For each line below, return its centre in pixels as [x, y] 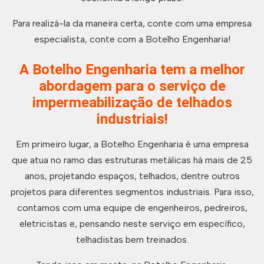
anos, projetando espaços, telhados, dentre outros [132, 176]
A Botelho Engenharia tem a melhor [132, 70]
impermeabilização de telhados [132, 103]
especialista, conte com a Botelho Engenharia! [132, 39]
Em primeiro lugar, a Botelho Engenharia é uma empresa [132, 144]
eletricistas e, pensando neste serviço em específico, [132, 224]
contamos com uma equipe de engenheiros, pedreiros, [132, 208]
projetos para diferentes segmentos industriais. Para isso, [132, 192]
